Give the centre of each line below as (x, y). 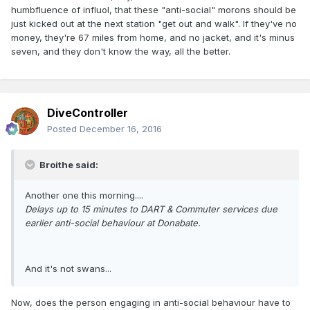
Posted (63, 129)
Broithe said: (68, 165)
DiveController (88, 113)
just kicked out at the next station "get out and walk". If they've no (154, 24)
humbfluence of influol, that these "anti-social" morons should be (154, 10)
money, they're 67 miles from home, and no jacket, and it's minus (153, 38)
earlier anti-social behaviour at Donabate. (113, 223)
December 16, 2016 (121, 129)
